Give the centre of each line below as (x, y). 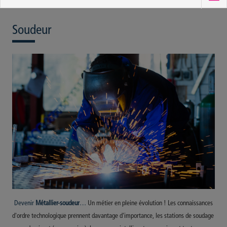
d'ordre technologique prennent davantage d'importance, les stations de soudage (113, 216)
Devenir (25, 203)
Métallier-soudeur (58, 203)
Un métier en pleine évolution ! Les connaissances (150, 203)
